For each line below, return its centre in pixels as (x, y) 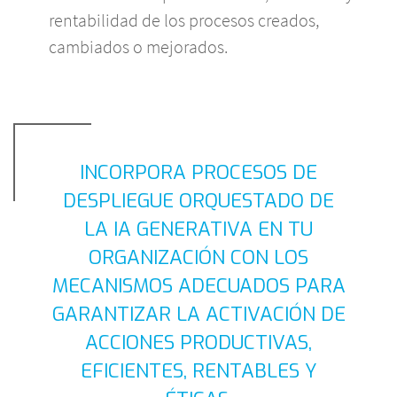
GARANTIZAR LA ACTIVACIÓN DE (198, 315)
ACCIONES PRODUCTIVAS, (198, 343)
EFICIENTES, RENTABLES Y (198, 371)
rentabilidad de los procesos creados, (184, 20)
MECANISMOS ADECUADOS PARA (198, 286)
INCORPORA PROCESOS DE (198, 173)
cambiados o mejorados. (138, 47)
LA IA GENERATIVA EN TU (198, 230)
